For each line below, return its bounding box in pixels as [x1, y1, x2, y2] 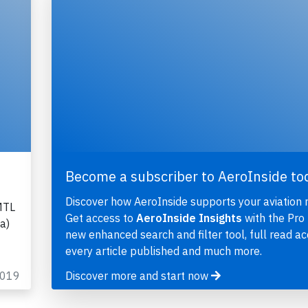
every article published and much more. [65, 244, 262, 258]
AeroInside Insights [135, 211, 242, 225]
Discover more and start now [65, 269, 211, 283]
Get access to [65, 211, 136, 225]
